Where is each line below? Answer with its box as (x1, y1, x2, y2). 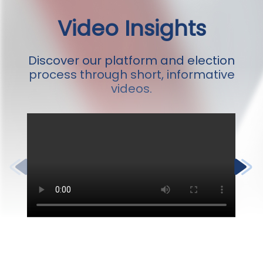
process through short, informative (28, 66, 235, 83)
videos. (111, 80, 152, 97)
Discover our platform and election (28, 52, 235, 69)
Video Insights (57, 14, 206, 44)
